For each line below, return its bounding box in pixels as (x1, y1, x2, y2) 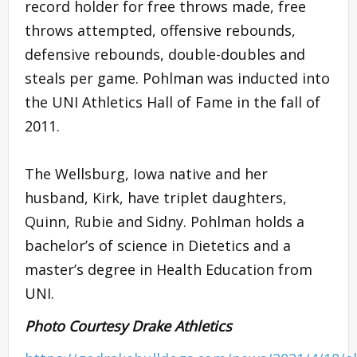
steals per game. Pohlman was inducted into (25, 69, 330, 88)
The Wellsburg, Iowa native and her (25, 164, 268, 184)
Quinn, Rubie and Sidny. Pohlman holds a (25, 212, 304, 232)
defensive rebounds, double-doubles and (25, 45, 305, 65)
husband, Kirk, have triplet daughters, (25, 188, 287, 208)
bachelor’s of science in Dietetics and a (25, 236, 291, 256)
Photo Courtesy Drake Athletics (25, 316, 232, 336)
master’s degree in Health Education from (25, 260, 312, 280)
